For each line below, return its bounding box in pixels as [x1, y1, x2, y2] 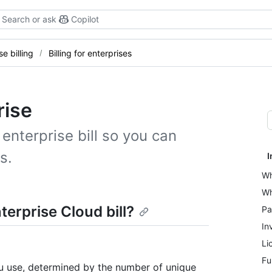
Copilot [71, 14, 99, 24]
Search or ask [2, 14, 56, 24]
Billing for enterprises [49, 47, 132, 58]
